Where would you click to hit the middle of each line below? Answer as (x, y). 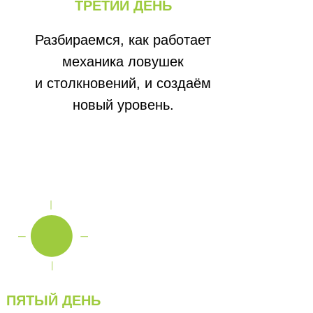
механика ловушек (123, 61)
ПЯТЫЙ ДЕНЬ (53, 300)
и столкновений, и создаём (123, 83)
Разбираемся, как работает (123, 40)
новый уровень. (123, 105)
